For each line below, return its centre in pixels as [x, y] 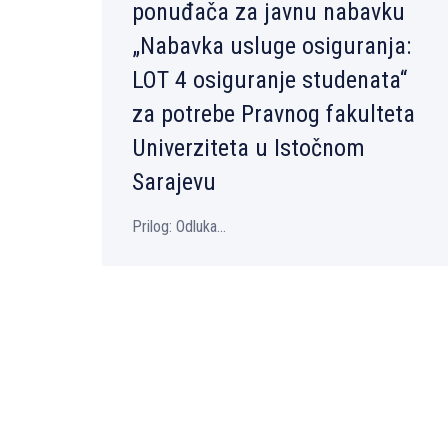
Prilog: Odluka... [179, 227]
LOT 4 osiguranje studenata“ [269, 80]
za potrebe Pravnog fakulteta [273, 114]
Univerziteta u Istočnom [248, 148]
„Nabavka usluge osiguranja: [271, 46]
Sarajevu [174, 182]
